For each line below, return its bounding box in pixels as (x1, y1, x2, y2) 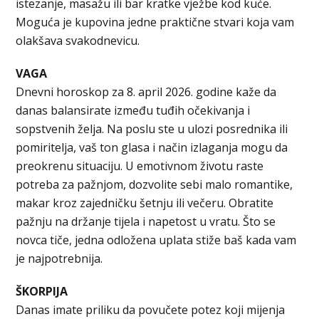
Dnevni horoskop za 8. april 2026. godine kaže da (16, 83, 277, 100)
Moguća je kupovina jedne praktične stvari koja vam (16, 14, 295, 30)
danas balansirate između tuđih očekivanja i (16, 102, 251, 118)
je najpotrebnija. (16, 250, 103, 266)
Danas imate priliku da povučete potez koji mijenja (16, 301, 286, 318)
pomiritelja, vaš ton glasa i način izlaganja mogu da (16, 139, 288, 155)
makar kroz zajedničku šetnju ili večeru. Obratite (16, 194, 274, 211)
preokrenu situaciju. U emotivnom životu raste (16, 157, 264, 174)
